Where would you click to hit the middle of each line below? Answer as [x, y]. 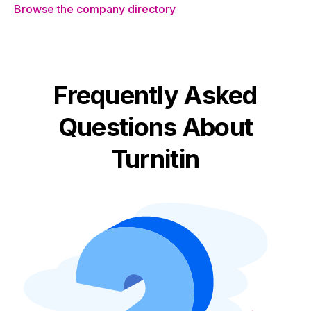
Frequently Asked [155, 95]
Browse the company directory [95, 9]
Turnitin [155, 159]
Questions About [155, 127]
